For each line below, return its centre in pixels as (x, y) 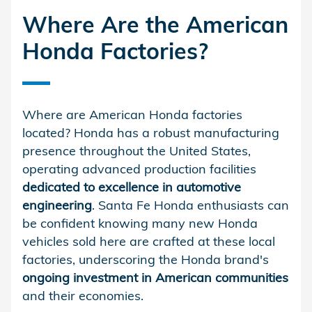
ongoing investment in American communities (156, 277)
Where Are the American (156, 24)
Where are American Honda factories (133, 114)
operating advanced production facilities (140, 169)
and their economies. (83, 295)
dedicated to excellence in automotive (132, 187)
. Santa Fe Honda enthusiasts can (191, 205)
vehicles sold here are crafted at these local (149, 241)
